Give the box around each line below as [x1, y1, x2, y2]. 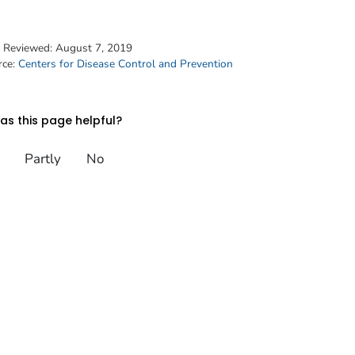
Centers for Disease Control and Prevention [18, 56, 233, 72]
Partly [24, 149, 61, 168]
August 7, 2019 [55, 40, 132, 56]
